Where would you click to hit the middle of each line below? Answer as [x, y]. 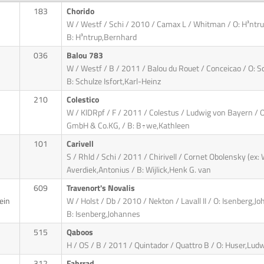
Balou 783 [85, 56]
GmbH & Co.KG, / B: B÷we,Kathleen [128, 126]
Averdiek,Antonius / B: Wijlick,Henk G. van [138, 170]
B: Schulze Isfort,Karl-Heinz [113, 82]
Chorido [81, 11]
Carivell [81, 144]
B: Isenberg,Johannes [103, 214]
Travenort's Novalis [101, 188]
